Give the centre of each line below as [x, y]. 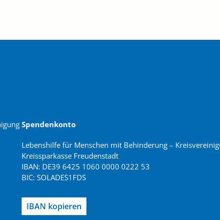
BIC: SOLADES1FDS [54, 177]
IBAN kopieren [54, 206]
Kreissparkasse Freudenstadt [70, 155]
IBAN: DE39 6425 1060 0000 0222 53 [86, 166]
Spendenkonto [49, 124]
